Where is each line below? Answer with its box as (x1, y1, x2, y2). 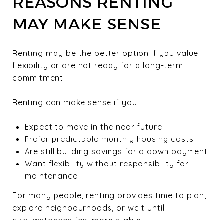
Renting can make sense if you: (12, 97, 139, 107)
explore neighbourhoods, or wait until (12, 202, 165, 213)
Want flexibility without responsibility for (24, 158, 189, 168)
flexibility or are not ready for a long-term (12, 60, 183, 70)
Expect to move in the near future (24, 121, 162, 132)
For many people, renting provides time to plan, (12, 190, 206, 200)
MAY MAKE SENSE (12, 14, 161, 33)
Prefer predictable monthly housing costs (24, 134, 193, 144)
